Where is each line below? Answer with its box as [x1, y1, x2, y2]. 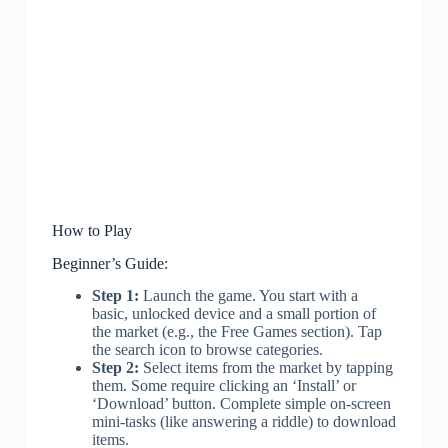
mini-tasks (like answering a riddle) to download [91, 413, 396, 431]
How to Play [51, 221, 132, 239]
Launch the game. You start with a [138, 287, 358, 305]
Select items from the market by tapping [138, 359, 393, 377]
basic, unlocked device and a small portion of [91, 305, 376, 323]
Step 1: [91, 287, 139, 305]
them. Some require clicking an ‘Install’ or [91, 377, 356, 395]
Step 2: [91, 359, 139, 377]
